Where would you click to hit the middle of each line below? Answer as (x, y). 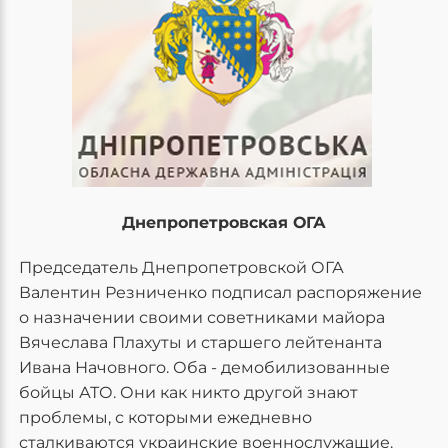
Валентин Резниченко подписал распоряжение (220, 292)
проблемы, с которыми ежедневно (165, 417)
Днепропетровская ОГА (224, 222)
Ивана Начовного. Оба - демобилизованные (204, 367)
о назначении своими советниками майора (202, 317)
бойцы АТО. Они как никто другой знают (188, 392)
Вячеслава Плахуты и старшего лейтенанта (200, 342)
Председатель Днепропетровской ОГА (181, 267)
